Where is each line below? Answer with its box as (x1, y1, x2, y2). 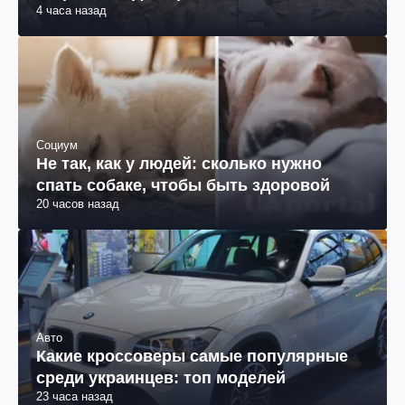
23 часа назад (36, 389, 113, 403)
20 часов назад (36, 196, 119, 211)
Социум (36, 137, 78, 152)
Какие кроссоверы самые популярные (36, 346, 348, 365)
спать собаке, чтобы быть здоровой (36, 175, 330, 194)
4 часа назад (36, 4, 107, 18)
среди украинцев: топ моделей (36, 368, 286, 387)
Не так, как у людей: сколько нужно (36, 154, 322, 173)
